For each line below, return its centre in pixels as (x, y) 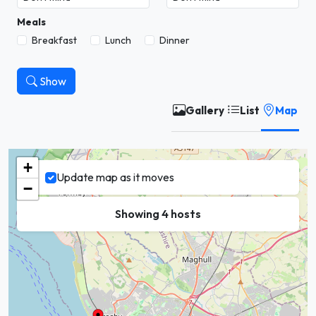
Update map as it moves (115, 177)
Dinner (175, 40)
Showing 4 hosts (158, 214)
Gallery (205, 110)
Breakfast (54, 40)
